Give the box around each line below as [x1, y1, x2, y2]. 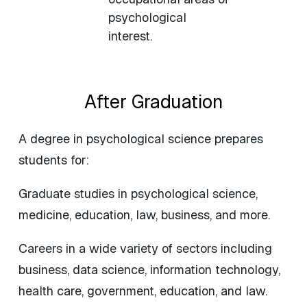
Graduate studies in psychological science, [19, 186, 258, 202]
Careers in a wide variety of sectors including [19, 241, 272, 257]
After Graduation [84, 90, 223, 114]
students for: [19, 152, 89, 169]
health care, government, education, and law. [19, 283, 267, 299]
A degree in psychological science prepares [19, 131, 263, 147]
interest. [108, 28, 152, 45]
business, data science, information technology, [19, 262, 280, 278]
